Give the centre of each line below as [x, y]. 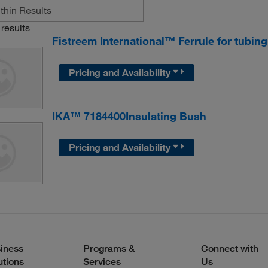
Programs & [109, 249]
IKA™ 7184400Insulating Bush [129, 116]
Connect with [229, 249]
